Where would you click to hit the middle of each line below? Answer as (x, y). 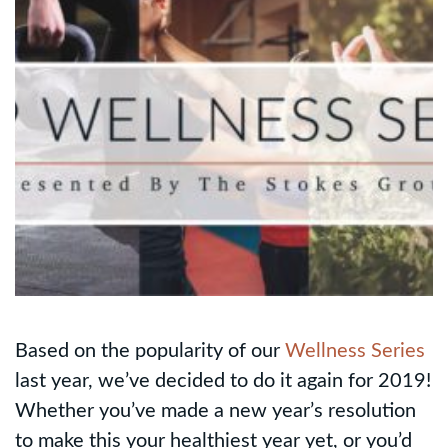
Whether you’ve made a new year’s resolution (215, 410)
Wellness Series (355, 350)
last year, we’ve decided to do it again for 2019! (223, 380)
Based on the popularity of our (150, 350)
